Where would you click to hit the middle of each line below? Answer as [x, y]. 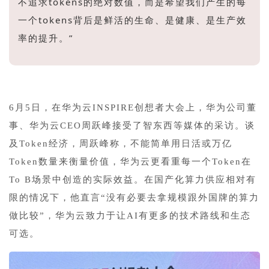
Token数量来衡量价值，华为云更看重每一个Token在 [130, 161]
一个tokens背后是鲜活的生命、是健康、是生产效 [132, 20]
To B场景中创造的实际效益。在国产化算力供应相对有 [133, 179]
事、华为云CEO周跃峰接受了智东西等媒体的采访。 [127, 125]
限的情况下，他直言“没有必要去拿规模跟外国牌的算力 [134, 197]
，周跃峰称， [100, 143]
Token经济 [44, 143]
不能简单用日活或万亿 [181, 143]
